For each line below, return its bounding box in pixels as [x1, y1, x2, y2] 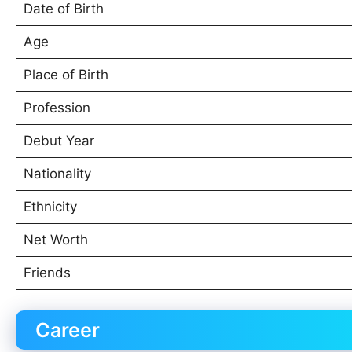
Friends [23, 265, 71, 281]
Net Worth [23, 232, 88, 248]
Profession [23, 100, 90, 116]
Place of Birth [23, 67, 108, 83]
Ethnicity [23, 199, 77, 215]
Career [35, 317, 100, 342]
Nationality [23, 166, 91, 182]
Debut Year [23, 133, 94, 149]
